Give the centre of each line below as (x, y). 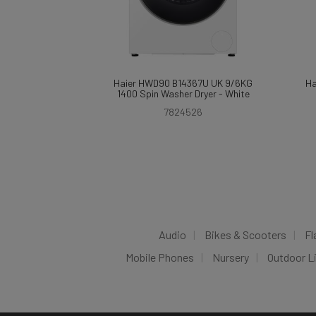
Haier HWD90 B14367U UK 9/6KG (183, 83)
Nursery (231, 257)
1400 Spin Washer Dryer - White (183, 93)
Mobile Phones (160, 257)
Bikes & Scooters (245, 235)
